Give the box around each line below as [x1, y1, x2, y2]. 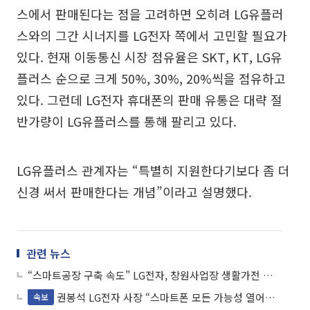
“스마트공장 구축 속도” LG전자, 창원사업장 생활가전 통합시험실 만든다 [263, 268, 273, 283]
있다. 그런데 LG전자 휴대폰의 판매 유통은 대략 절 [17, 91, 282, 109]
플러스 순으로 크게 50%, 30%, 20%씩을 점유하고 [17, 69, 286, 88]
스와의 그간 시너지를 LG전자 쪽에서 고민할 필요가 [17, 26, 287, 45]
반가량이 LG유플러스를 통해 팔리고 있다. [17, 112, 237, 131]
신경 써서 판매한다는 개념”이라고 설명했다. [17, 183, 252, 201]
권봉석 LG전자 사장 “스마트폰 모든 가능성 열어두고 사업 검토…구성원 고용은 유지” [57, 290, 265, 305]
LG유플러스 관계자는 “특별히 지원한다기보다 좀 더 [17, 161, 290, 180]
